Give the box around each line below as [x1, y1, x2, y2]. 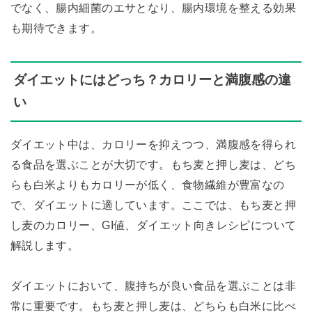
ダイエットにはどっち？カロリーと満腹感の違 [13, 72, 291, 88]
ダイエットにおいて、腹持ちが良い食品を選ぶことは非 [10, 279, 297, 292]
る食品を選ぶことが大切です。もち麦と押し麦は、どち [10, 158, 297, 171]
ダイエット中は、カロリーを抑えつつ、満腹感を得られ [10, 138, 297, 151]
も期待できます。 [10, 22, 102, 35]
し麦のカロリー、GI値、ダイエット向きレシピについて [10, 219, 297, 232]
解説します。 [10, 239, 79, 252]
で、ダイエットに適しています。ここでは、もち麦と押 [10, 198, 297, 212]
